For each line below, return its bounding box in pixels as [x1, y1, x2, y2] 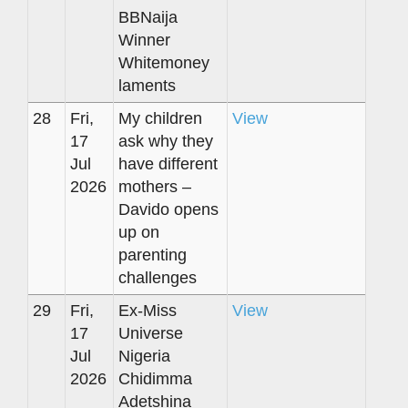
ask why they [118, 131, 213, 150]
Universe [118, 323, 183, 342]
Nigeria [118, 346, 170, 365]
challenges [118, 268, 197, 287]
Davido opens [118, 199, 219, 219]
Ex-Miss [118, 301, 177, 320]
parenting [118, 245, 187, 264]
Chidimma [118, 369, 192, 388]
